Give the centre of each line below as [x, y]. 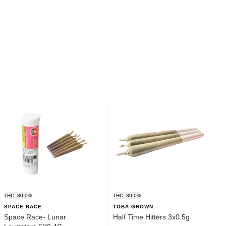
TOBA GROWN [133, 206]
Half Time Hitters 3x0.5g [151, 217]
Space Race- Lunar [35, 217]
